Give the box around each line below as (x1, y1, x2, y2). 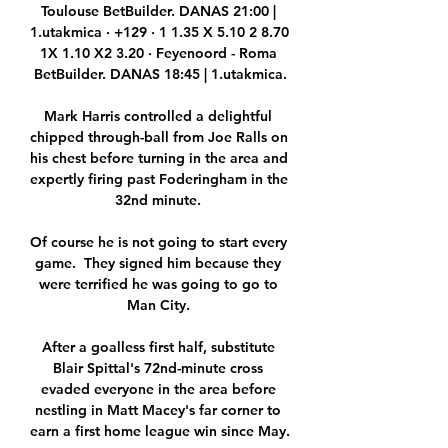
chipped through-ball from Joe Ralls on (30, 128, 288, 147)
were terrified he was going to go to (38, 275, 278, 294)
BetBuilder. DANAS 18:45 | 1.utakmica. (33, 65, 287, 84)
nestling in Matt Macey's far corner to (35, 401, 281, 420)
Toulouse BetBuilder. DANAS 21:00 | (40, 2, 276, 21)
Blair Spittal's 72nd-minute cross (53, 359, 263, 378)
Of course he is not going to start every (30, 233, 287, 252)
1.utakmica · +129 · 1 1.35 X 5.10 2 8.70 (30, 23, 289, 42)
